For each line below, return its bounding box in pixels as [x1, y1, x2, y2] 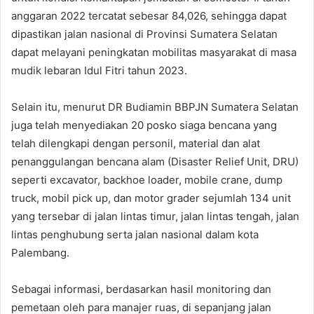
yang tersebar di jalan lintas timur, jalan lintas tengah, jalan [11, 210, 299, 224]
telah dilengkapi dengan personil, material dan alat [11, 137, 260, 151]
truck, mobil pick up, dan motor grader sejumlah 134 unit [11, 191, 291, 205]
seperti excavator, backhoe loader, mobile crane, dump [11, 173, 282, 187]
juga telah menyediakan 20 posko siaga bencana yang [11, 118, 277, 132]
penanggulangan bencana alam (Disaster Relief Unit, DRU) [11, 155, 299, 169]
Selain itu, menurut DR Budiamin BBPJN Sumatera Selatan [11, 100, 299, 114]
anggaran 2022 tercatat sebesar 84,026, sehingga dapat [11, 9, 287, 23]
